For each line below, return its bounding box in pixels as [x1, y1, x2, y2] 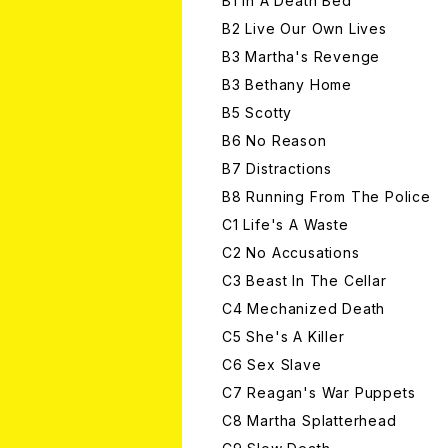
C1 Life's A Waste [222, 216, 349, 234]
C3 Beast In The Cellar [222, 272, 387, 290]
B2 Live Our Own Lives [222, 20, 387, 38]
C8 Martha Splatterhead [222, 412, 397, 430]
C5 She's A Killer [222, 328, 345, 346]
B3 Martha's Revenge [222, 48, 381, 66]
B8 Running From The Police [222, 188, 431, 206]
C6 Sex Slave [222, 356, 322, 374]
